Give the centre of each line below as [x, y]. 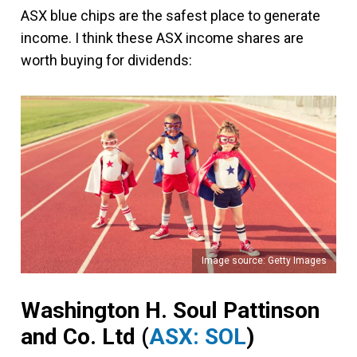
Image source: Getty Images [264, 260]
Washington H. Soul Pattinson [170, 310]
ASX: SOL [198, 336]
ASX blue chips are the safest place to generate [171, 16]
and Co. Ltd [81, 336]
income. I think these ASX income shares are [162, 38]
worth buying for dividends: [106, 60]
